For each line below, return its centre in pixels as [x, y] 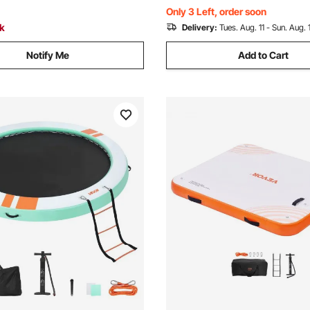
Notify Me [47, 55]
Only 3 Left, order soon [216, 11]
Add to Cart [263, 55]
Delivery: [200, 27]
